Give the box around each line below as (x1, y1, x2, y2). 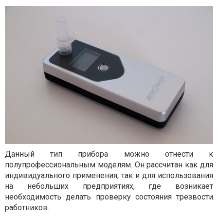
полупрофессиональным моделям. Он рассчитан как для (5, 160, 213, 170)
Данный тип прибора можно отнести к (5, 149, 213, 159)
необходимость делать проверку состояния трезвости (5, 192, 213, 202)
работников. (5, 203, 49, 213)
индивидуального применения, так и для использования (5, 171, 213, 181)
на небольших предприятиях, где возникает (5, 182, 213, 191)
